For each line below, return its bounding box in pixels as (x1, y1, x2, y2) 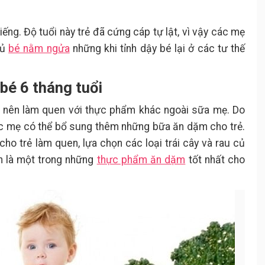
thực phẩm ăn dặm (96, 154, 186, 166)
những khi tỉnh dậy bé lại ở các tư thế (69, 43, 245, 54)
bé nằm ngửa (8, 43, 70, 54)
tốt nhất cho (185, 154, 245, 166)
